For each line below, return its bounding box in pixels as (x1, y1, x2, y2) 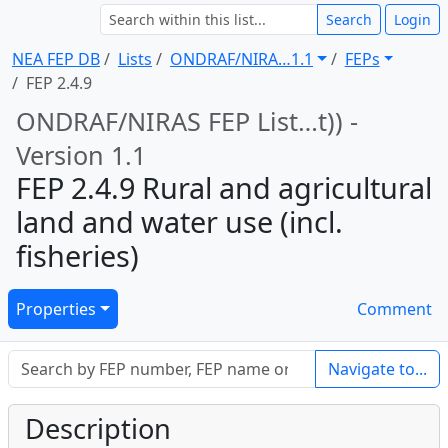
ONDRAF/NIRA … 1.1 (170, 48, 313, 70)
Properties (16, 298, 96, 320)
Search (326, 10, 372, 29)
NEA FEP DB (12, 48, 100, 70)
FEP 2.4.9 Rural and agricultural (16, 168, 432, 207)
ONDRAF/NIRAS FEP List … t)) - (16, 104, 358, 138)
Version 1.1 (16, 138, 146, 172)
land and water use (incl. (16, 202, 343, 241)
